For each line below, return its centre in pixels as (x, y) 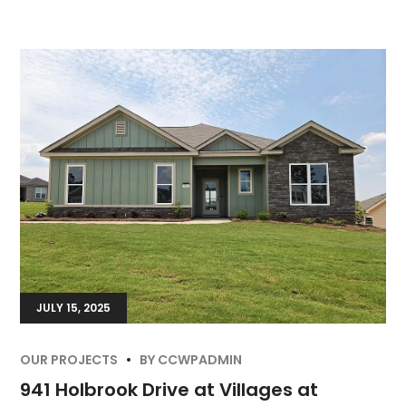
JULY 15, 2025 (74, 307)
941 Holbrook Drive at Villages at (169, 389)
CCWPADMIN (200, 359)
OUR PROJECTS (69, 359)
